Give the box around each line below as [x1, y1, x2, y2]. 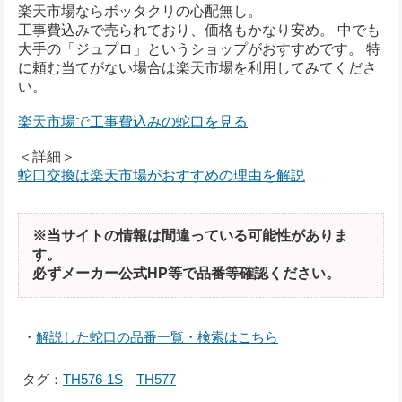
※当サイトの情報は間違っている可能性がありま [32, 228, 348, 244]
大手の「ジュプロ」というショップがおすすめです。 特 [18, 41, 380, 57]
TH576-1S [63, 371, 123, 388]
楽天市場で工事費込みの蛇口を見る [18, 114, 248, 130]
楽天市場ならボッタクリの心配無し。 [18, 4, 262, 20]
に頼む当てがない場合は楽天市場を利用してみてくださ [18, 60, 377, 76]
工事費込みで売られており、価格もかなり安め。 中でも [18, 22, 380, 39]
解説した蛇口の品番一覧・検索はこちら [36, 329, 278, 345]
